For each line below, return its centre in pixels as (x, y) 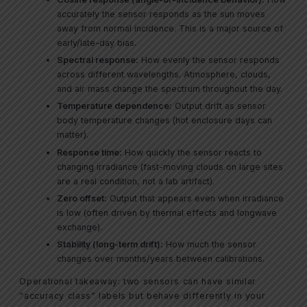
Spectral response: (98, 60)
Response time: (90, 152)
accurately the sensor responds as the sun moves (161, 14)
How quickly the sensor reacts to (192, 152)
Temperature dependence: (115, 106)
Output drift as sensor (219, 106)
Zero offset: (82, 198)
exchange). (80, 227)
